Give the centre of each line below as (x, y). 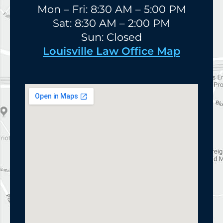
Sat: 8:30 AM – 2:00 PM (111, 23)
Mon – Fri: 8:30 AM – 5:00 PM (111, 9)
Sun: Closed (111, 37)
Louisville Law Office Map (111, 51)
